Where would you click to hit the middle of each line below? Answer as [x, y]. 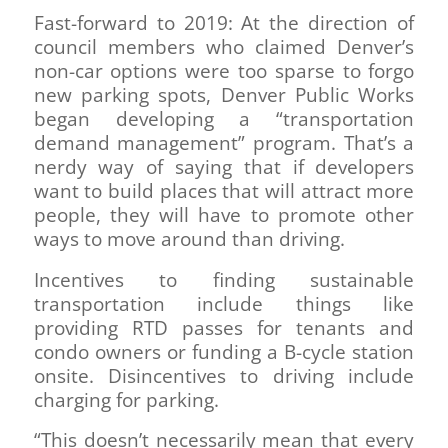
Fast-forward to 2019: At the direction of [224, 23]
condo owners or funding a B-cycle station [224, 351]
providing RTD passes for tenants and [224, 327]
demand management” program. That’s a [224, 143]
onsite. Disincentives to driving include [224, 375]
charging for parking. [126, 399]
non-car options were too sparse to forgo [224, 71]
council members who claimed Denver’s [224, 47]
